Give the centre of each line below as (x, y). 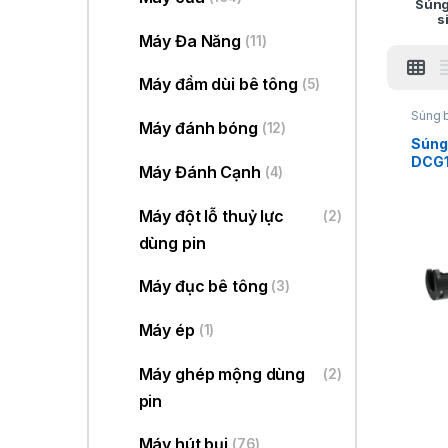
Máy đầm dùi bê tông (218, 84)
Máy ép (166, 329)
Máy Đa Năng (190, 40)
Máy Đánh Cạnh (199, 171)
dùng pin (172, 242)
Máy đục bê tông (203, 286)
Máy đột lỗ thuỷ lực (211, 215)
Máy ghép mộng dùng (222, 373)
